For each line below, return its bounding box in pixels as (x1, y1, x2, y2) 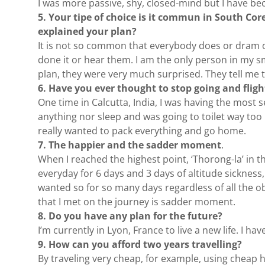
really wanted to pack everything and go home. (38, 124, 246, 137)
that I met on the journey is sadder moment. (38, 195, 235, 208)
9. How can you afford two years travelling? (38, 238, 242, 251)
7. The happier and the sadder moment (38, 138, 221, 151)
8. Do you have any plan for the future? (38, 209, 222, 222)
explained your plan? (38, 25, 137, 38)
